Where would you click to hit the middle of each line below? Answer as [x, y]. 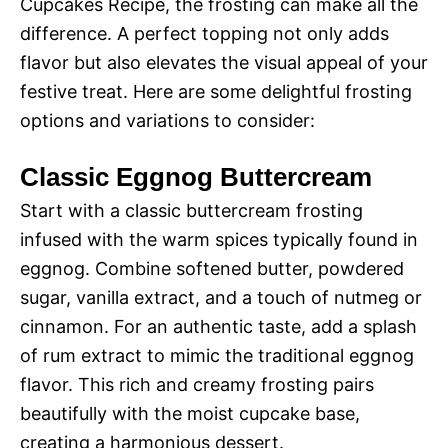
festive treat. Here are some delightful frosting [216, 92]
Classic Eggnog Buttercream [196, 177]
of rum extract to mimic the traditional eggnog [217, 356]
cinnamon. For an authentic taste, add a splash [218, 327]
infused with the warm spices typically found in [219, 240]
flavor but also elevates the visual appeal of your [224, 63]
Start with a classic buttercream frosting [191, 211]
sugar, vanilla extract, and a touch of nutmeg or [221, 298]
